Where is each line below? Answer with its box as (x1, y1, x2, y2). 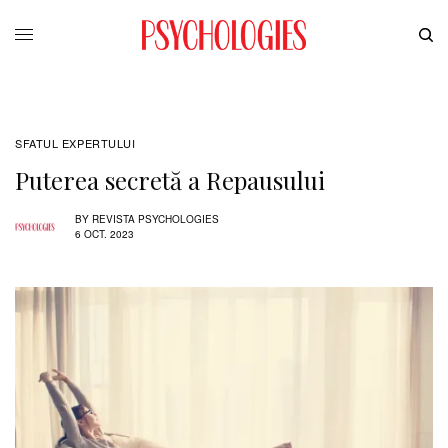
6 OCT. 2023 (75, 227, 134, 242)
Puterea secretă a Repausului (15, 163, 325, 196)
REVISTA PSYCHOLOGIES (92, 212, 219, 227)
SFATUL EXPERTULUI (15, 134, 136, 151)
